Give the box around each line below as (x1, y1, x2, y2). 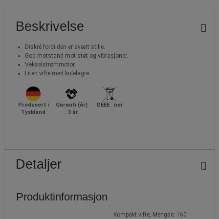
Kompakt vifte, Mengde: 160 (113, 211, 187, 218)
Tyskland (21, 109, 45, 115)
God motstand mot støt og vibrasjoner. (25, 52, 128, 59)
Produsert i (18, 101, 49, 108)
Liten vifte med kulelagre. (25, 69, 90, 77)
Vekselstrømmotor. (25, 61, 76, 68)
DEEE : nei (97, 101, 122, 108)
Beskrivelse (16, 19, 84, 34)
